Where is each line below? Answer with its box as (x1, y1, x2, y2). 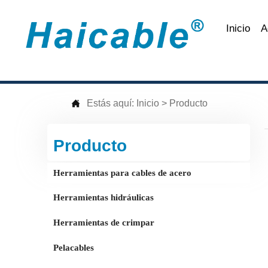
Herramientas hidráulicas (53, 193, 154, 203)
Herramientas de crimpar (53, 218, 155, 228)
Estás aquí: (87, 98, 137, 109)
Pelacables (53, 242, 95, 252)
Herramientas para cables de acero (53, 167, 192, 178)
